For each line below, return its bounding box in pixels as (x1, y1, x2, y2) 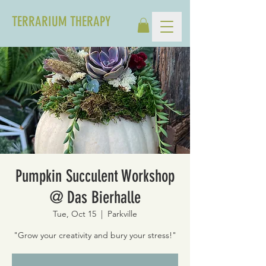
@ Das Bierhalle (49, 188, 141, 208)
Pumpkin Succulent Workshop (15, 166, 175, 186)
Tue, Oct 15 (53, 208, 96, 220)
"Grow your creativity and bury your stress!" (14, 230, 176, 241)
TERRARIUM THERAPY (12, 14, 110, 30)
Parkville (107, 208, 137, 220)
